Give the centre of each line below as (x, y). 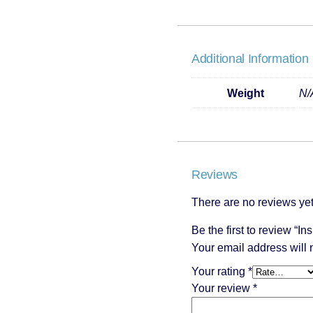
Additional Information (250, 58)
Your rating (220, 271)
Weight (245, 93)
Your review (222, 288)
